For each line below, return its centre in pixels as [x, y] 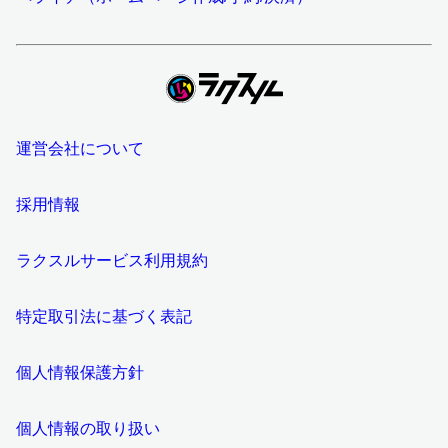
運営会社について [80, 149]
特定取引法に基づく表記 [104, 317]
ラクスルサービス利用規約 [112, 261]
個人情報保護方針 [80, 373]
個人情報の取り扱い [88, 429]
